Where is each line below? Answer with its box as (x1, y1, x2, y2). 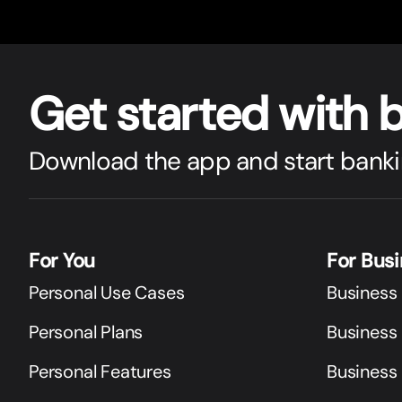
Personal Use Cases (29, 280, 185, 304)
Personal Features (29, 359, 171, 383)
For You (29, 248, 96, 274)
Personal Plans (29, 319, 144, 344)
